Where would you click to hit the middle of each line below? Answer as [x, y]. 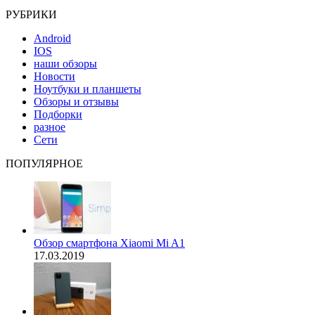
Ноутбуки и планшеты [88, 89]
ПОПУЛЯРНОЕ [44, 163]
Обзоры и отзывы [76, 101]
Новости [54, 76]
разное [50, 127]
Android [52, 38]
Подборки [58, 114]
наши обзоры [65, 63]
